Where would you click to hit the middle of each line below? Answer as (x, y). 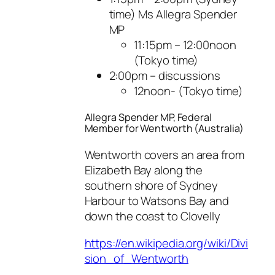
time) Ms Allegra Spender (173, 14)
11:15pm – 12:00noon (185, 45)
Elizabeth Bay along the (144, 170)
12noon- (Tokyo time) (188, 91)
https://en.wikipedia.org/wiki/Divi (166, 243)
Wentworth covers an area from (164, 155)
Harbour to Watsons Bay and (157, 201)
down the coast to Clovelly (152, 216)
